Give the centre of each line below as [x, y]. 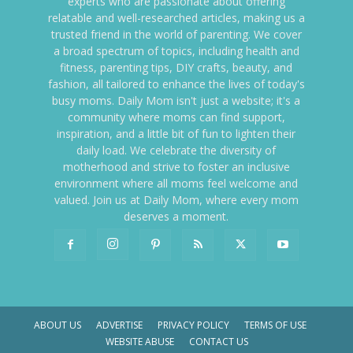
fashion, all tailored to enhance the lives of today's [176, 84]
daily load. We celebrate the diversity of [176, 150]
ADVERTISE [119, 325]
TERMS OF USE [275, 325]
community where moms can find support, [176, 117]
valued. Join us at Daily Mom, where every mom [176, 199]
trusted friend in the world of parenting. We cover [176, 34]
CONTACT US [218, 341]
